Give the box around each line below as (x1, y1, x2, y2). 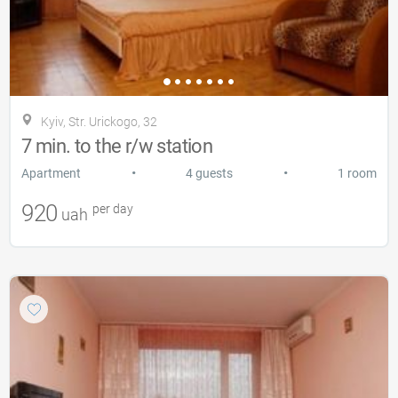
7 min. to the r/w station (21, 134, 213, 157)
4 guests (186, 165, 233, 180)
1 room (338, 165, 377, 180)
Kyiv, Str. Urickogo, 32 (41, 114, 157, 129)
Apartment (21, 165, 81, 180)
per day (89, 201, 133, 216)
